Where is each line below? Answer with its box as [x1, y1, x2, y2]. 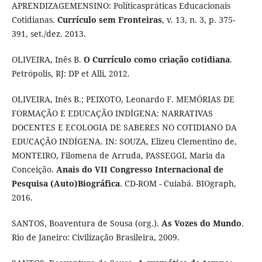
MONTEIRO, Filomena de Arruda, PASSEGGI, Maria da [11, 150, 225, 161]
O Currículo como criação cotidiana [83, 54, 230, 65]
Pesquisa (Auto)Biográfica [11, 178, 120, 189]
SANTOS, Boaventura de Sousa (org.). [11, 218, 161, 229]
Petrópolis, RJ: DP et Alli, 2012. [11, 68, 130, 80]
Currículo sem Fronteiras [57, 14, 162, 26]
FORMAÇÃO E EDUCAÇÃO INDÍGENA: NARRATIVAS [11, 108, 213, 119]
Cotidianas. [11, 14, 57, 26]
